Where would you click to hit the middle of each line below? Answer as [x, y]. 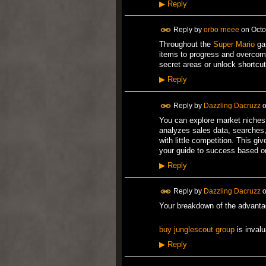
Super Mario [234, 45]
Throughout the [186, 45]
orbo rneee [221, 29]
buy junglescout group [197, 229]
